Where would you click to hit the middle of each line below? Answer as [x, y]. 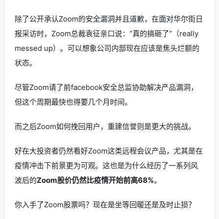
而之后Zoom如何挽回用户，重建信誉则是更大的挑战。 [105, 126]
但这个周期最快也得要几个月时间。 [73, 102]
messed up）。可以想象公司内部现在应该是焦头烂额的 [107, 48]
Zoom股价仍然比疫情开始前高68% [95, 180]
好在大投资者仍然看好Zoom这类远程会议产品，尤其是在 [109, 151]
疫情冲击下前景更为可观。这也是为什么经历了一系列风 [106, 165]
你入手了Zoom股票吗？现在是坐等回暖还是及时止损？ [105, 205]
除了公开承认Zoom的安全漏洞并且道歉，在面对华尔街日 [109, 19]
